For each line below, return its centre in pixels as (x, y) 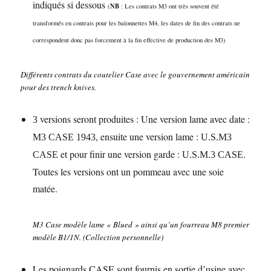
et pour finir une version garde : (120, 154)
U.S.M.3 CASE (213, 155)
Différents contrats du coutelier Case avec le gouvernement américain (135, 74)
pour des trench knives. (59, 87)
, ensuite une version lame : (149, 136)
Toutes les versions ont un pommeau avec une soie (129, 171)
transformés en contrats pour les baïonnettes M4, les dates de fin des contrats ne (137, 23)
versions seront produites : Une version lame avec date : (144, 119)
